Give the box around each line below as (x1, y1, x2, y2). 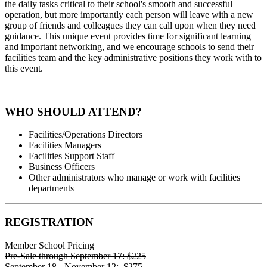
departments (29, 183, 74, 194)
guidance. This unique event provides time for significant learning (5, 31, 251, 42)
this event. (5, 63, 43, 74)
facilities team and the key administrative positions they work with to (5, 52, 262, 63)
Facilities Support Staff (29, 151, 114, 162)
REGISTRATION (5, 216, 94, 229)
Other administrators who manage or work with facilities (29, 172, 240, 183)
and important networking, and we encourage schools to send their (5, 42, 254, 52)
